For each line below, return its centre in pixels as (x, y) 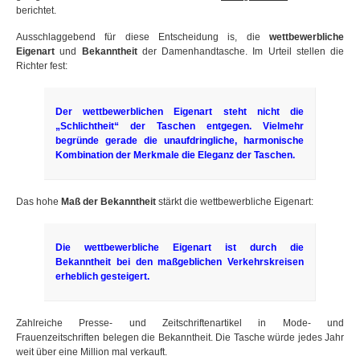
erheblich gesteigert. (102, 277)
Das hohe (39, 202)
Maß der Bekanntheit (108, 202)
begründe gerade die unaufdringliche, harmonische (180, 141)
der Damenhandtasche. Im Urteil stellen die (240, 52)
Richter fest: (42, 66)
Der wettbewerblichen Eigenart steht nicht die (180, 112)
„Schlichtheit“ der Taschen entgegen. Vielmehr (180, 127)
